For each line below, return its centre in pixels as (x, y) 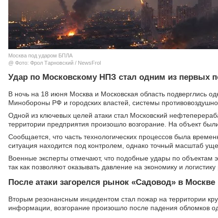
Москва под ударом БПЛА (40, 55)
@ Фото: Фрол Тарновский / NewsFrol (54, 63)
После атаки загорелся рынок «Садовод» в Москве (112, 182)
